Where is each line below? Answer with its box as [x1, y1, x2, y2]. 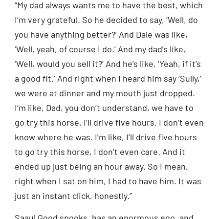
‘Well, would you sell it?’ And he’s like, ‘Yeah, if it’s [15, 58, 201, 69]
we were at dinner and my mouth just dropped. [15, 88, 195, 99]
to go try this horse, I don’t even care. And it [15, 146, 185, 157]
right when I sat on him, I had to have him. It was [15, 175, 201, 187]
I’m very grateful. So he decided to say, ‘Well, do [15, 14, 198, 25]
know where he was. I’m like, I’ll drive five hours [15, 131, 197, 143]
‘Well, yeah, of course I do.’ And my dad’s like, [15, 44, 186, 55]
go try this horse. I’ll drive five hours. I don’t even [15, 117, 204, 128]
